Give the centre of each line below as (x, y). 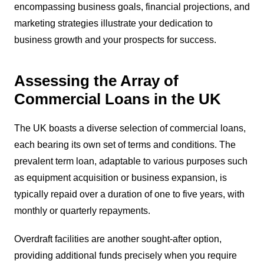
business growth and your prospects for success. (115, 39)
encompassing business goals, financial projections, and (132, 6)
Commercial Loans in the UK (117, 99)
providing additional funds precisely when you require (125, 255)
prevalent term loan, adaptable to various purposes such (131, 161)
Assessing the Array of (96, 80)
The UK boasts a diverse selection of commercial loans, (130, 128)
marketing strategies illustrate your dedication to (113, 23)
